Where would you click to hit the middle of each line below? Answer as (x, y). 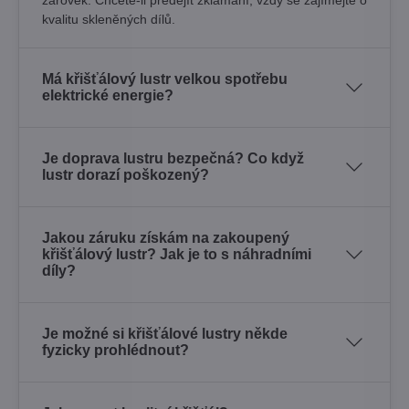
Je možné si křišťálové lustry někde (165, 333)
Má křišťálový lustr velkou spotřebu (165, 79)
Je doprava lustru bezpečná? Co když (173, 158)
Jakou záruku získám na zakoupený (166, 237)
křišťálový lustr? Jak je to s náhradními (177, 254)
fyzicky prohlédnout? (115, 350)
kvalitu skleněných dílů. (109, 19)
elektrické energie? (108, 95)
